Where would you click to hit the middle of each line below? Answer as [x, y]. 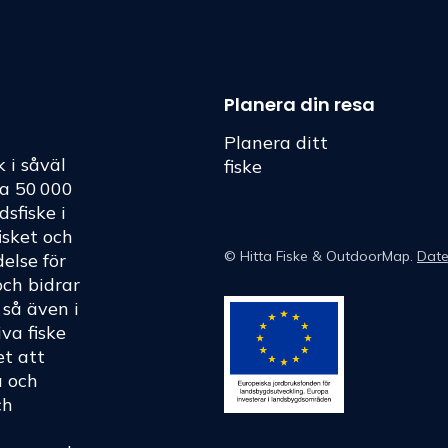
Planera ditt [276, 142]
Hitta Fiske [274, 256]
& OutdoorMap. [360, 256]
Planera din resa [299, 105]
